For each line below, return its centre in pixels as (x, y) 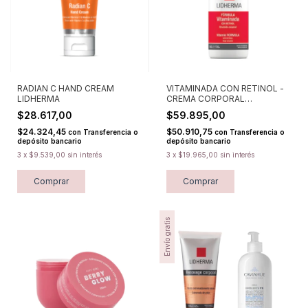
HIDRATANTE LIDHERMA (215, 109)
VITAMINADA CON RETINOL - (225, 89)
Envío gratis (167, 237)
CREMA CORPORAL (205, 99)
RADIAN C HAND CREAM (66, 89)
